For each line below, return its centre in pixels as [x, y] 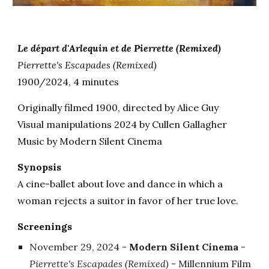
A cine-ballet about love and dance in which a [120, 183]
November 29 [61, 246]
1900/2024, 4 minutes [68, 81]
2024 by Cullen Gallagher [170, 124]
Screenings [45, 226]
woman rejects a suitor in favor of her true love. [131, 200]
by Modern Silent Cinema [105, 141]
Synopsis [40, 167]
